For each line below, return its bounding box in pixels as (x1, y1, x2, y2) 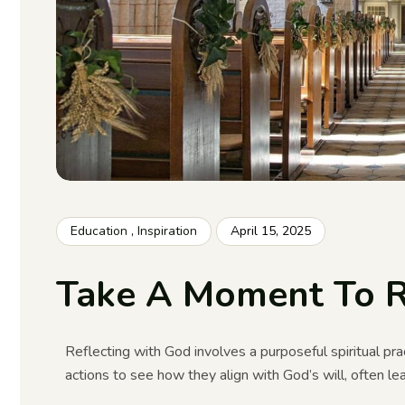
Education (71, 222, 127, 240)
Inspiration (137, 222, 197, 240)
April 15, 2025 (231, 222, 311, 240)
